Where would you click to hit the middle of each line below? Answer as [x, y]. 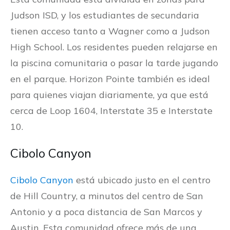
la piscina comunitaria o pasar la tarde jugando [114, 63]
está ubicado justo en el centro [143, 180]
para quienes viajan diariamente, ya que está [109, 95]
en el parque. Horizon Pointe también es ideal [110, 79]
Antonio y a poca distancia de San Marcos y [106, 212]
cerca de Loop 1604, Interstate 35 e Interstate [111, 111]
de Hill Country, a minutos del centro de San [107, 196]
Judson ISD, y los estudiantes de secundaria [105, 15]
